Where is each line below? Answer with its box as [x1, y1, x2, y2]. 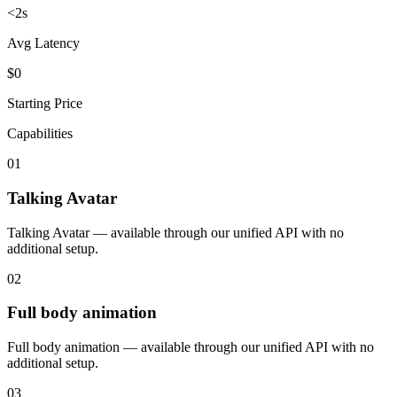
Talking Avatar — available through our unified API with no [7, 224, 344, 240]
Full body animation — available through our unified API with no [7, 339, 374, 355]
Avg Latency [7, 35, 80, 51]
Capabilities [7, 126, 73, 142]
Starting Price [7, 96, 82, 112]
